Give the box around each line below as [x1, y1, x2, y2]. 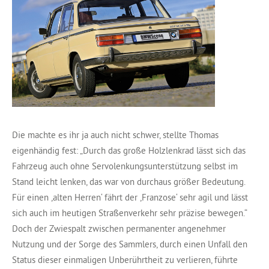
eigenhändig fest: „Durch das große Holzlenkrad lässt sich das [12, 144, 246, 156]
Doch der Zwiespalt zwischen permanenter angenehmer [12, 222, 226, 234]
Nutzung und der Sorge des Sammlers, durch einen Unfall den [12, 238, 247, 250]
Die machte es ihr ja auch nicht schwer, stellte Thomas [12, 128, 219, 141]
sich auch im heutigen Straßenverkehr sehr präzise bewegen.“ [12, 207, 247, 219]
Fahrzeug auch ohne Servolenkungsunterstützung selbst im [12, 160, 238, 172]
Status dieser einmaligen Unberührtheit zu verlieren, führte [12, 253, 238, 265]
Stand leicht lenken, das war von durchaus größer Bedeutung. [12, 175, 245, 187]
